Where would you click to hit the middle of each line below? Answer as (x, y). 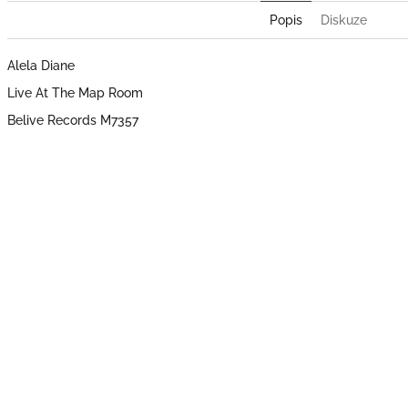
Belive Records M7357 (73, 121)
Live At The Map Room (75, 93)
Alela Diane (41, 66)
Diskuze (343, 20)
